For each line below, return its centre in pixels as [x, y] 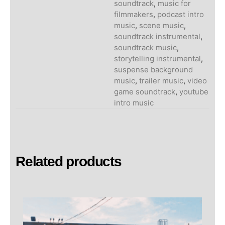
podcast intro [181, 15]
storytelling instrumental [158, 59]
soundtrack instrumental [157, 37]
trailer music [161, 81]
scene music [162, 26]
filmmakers [134, 15]
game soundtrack [145, 92]
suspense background [154, 70]
